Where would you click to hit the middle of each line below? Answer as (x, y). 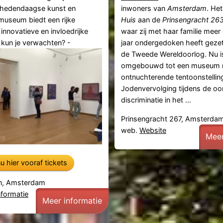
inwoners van (144, 8)
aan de (149, 20)
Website (153, 130)
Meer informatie (72, 201)
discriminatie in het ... (156, 100)
